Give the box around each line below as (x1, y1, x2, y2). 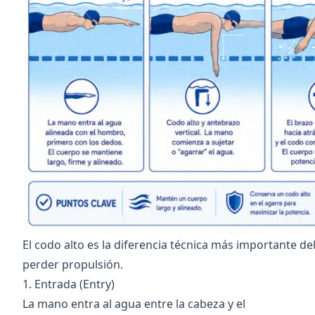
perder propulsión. (22, 257, 123, 272)
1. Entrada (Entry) (22, 276, 115, 292)
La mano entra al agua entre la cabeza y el (22, 296, 245, 311)
